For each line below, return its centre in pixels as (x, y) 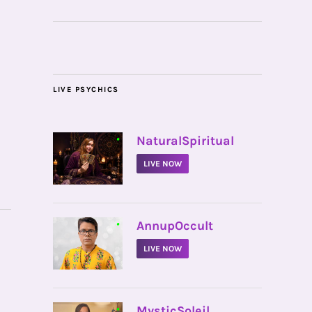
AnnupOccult (175, 226)
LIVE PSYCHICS (86, 89)
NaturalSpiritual (185, 141)
